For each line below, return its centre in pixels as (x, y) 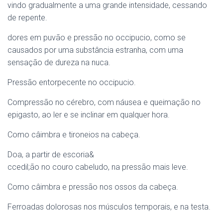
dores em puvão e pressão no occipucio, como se (97, 38)
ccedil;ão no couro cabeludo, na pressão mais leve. (98, 167)
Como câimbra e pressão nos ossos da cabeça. (93, 187)
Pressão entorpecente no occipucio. (72, 82)
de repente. (27, 18)
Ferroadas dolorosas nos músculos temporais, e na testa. (109, 207)
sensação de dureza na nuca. (59, 62)
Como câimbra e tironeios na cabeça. (74, 135)
